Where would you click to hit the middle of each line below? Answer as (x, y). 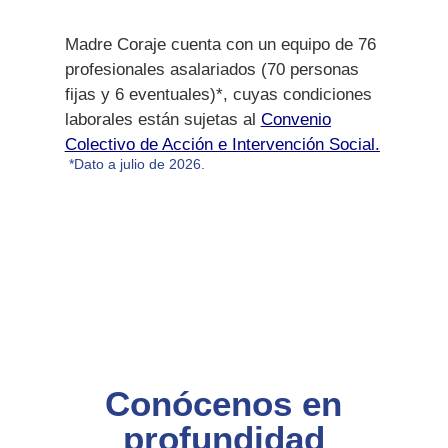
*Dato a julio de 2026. (134, 163)
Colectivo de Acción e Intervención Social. (222, 144)
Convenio (295, 119)
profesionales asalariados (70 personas (211, 69)
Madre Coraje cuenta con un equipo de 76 (220, 44)
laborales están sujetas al (162, 119)
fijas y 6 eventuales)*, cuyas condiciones (218, 94)
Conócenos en (224, 403)
